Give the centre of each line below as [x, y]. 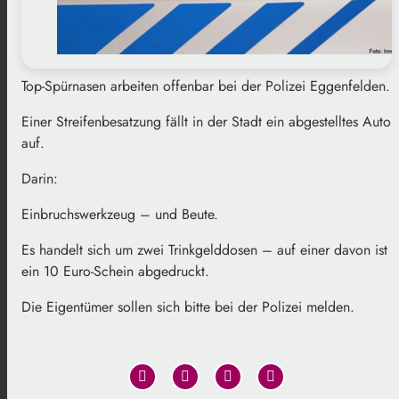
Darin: [40, 179]
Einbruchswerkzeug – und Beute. [120, 215]
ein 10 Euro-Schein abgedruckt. [115, 272]
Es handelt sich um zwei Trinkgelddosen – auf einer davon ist [204, 250]
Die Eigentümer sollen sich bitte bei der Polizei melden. [188, 307]
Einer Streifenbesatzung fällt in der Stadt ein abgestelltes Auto [206, 122]
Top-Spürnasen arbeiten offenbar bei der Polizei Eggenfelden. [206, 86]
